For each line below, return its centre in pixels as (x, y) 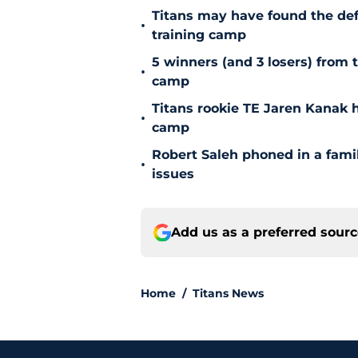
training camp (199, 35)
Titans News (228, 294)
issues (173, 174)
